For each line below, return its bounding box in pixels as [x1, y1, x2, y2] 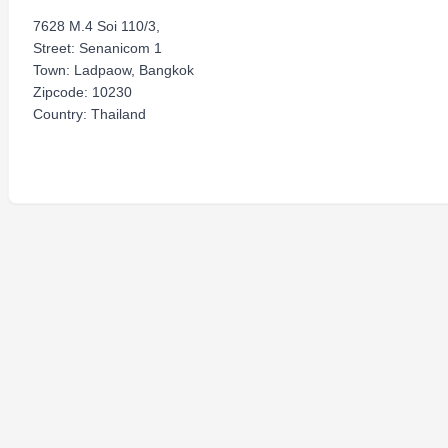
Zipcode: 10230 [33, 84, 132, 100]
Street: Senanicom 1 [33, 40, 162, 56]
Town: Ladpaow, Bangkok [33, 62, 194, 78]
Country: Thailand [33, 106, 146, 122]
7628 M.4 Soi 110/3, [33, 18, 160, 34]
